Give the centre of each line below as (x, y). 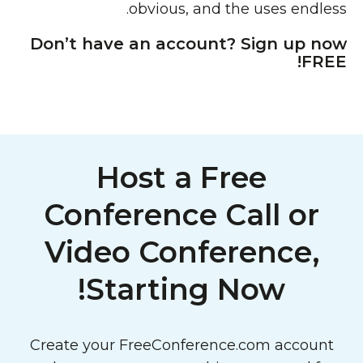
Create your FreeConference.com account (181, 345)
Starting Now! (186, 289)
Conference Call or (181, 215)
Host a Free (181, 177)
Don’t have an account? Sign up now (188, 44)
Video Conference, (181, 252)
